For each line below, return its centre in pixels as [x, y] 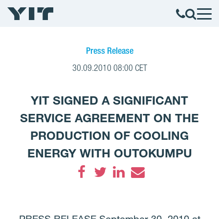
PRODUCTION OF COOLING [109, 135]
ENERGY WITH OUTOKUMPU [109, 153]
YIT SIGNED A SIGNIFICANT [109, 100]
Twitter [113, 187]
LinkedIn [137, 187]
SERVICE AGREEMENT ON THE [109, 118]
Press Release [109, 50]
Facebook [101, 187]
